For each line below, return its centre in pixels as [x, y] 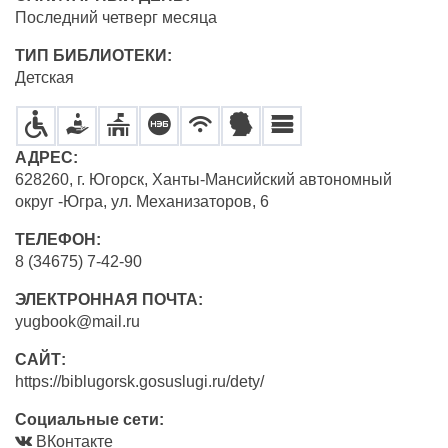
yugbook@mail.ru [77, 321]
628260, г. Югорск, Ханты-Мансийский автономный [203, 179]
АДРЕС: [48, 157]
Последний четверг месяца [116, 17]
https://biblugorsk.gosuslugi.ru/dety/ [139, 381]
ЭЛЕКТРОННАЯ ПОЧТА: [111, 299]
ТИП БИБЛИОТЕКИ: [95, 55]
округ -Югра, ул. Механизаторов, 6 [142, 201]
